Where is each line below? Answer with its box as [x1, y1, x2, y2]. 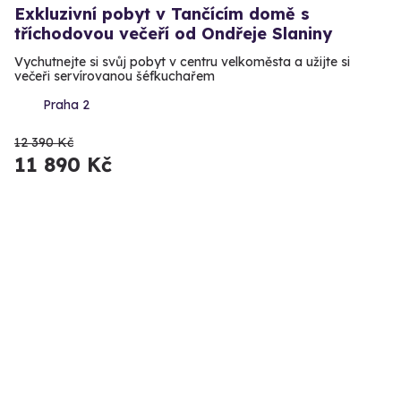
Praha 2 [43, 97, 90, 114]
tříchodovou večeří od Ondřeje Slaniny [14, 23, 332, 45]
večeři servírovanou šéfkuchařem [14, 68, 215, 85]
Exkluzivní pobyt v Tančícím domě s [14, 4, 310, 25]
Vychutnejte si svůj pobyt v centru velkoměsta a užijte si [14, 54, 350, 71]
